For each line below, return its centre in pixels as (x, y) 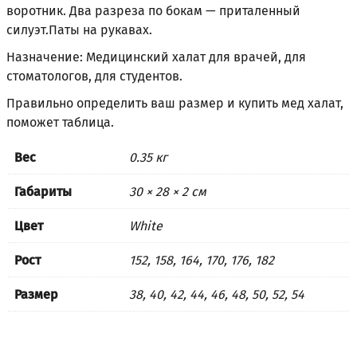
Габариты (43, 192)
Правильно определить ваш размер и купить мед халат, (175, 104)
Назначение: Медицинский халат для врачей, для (156, 57)
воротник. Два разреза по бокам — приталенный (153, 11)
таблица (86, 123)
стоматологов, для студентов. (94, 76)
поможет (34, 123)
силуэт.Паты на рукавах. (79, 30)
